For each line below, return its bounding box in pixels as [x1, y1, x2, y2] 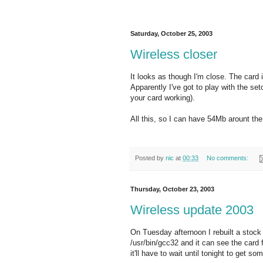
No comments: [206, 154, 250, 161]
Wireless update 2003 [130, 202, 254, 217]
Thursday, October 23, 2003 [130, 186, 214, 193]
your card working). [130, 93, 195, 102]
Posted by [135, 154, 166, 161]
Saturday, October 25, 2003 [130, 30, 213, 38]
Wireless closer [130, 46, 217, 62]
